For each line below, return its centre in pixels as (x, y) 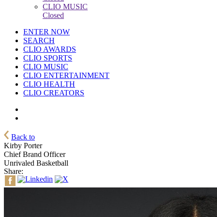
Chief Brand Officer (35, 154)
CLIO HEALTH (49, 84)
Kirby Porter (23, 146)
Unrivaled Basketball (36, 163)
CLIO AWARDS (50, 49)
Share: (14, 171)
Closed (53, 15)
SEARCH (39, 40)
